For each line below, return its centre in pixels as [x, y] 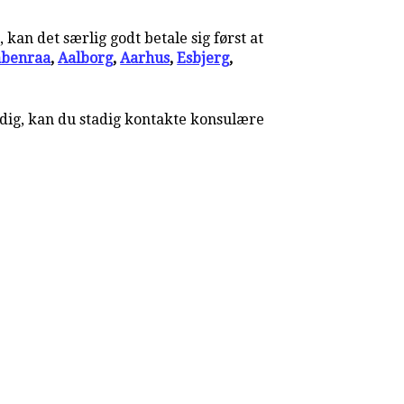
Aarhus [145, 58]
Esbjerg [203, 58]
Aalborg [86, 58]
